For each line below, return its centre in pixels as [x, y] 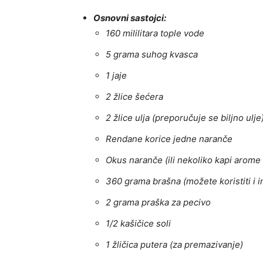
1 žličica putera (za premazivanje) [174, 245]
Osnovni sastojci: [130, 18]
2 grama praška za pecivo [158, 203]
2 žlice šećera [134, 97]
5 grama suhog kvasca [152, 55]
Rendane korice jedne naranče [169, 139]
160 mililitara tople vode [155, 33]
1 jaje [116, 76]
